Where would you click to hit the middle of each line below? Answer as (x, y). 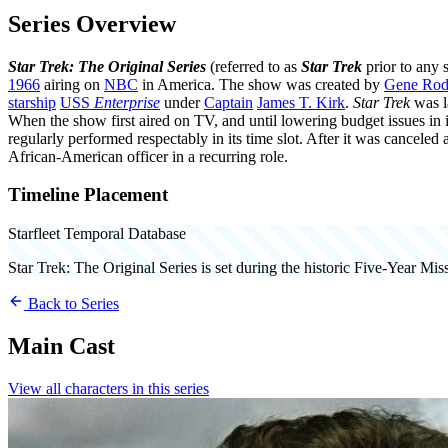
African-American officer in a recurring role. (148, 156)
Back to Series (71, 304)
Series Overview (92, 23)
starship (32, 102)
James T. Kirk (301, 102)
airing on (72, 84)
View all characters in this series (108, 388)
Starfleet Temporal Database (97, 234)
